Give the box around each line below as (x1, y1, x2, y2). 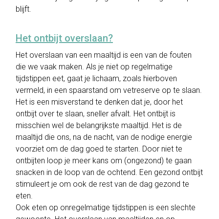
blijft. (16, 4, 31, 14)
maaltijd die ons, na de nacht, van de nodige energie (16, 132, 192, 142)
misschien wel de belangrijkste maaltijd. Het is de (16, 121, 182, 130)
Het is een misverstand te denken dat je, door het (16, 97, 183, 107)
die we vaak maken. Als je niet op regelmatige (16, 62, 173, 71)
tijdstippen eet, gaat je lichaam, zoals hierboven (16, 74, 177, 83)
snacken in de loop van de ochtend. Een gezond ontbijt (16, 168, 203, 177)
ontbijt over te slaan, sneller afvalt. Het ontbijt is (16, 109, 175, 118)
